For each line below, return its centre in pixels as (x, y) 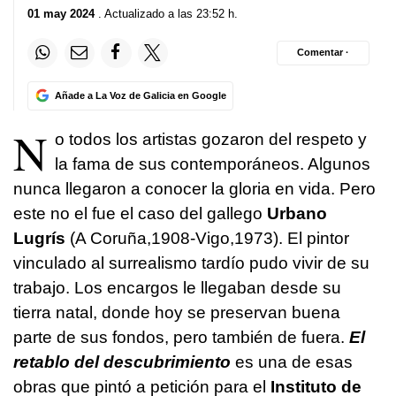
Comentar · (323, 53)
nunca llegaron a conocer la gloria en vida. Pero (194, 188)
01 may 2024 (61, 13)
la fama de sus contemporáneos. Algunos (213, 164)
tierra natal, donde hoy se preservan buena (177, 312)
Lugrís (39, 238)
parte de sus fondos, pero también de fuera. (181, 337)
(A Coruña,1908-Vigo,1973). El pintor (207, 238)
